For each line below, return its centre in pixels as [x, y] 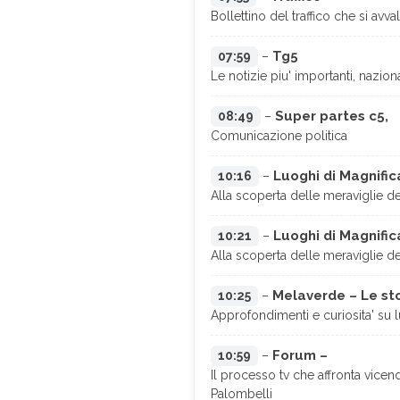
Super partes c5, [332, 116]
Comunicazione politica [279, 136]
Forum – [300, 355]
